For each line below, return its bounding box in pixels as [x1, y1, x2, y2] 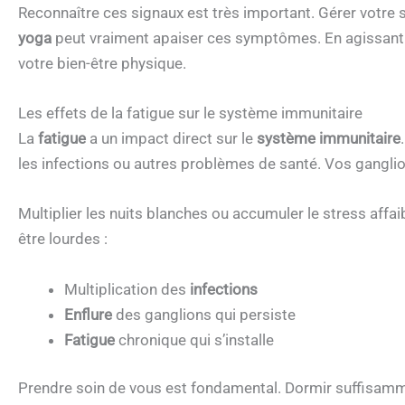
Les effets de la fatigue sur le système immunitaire [18, 104, 363, 123]
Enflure [64, 305, 112, 324]
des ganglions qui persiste [112, 305, 296, 324]
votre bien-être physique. [18, 54, 186, 73]
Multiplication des [64, 279, 190, 298]
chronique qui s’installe [115, 330, 274, 349]
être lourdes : [18, 230, 108, 249]
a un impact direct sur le [86, 129, 257, 148]
